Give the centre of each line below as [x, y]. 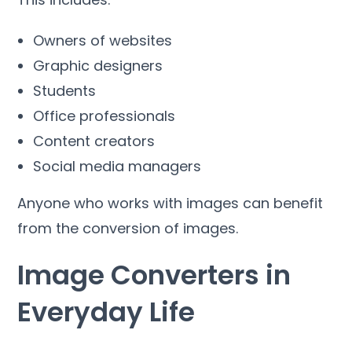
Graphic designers [98, 65]
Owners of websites [103, 40]
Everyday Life [106, 312]
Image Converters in [154, 275]
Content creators [94, 141]
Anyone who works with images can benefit [170, 203]
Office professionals [104, 115]
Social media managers [117, 166]
